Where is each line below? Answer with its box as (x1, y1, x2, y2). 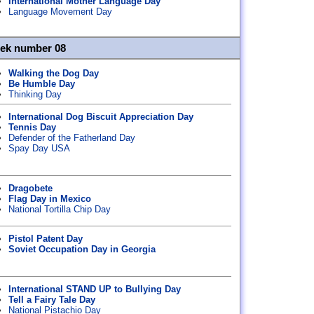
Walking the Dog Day (8, 68, 99, 78)
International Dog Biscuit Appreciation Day (8, 111, 193, 122)
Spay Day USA (8, 143, 70, 153)
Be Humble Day (8, 78, 75, 89)
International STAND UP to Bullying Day (8, 284, 181, 294)
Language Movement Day (8, 6, 112, 17)
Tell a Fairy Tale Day (8, 294, 95, 305)
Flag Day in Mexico (8, 193, 91, 204)
